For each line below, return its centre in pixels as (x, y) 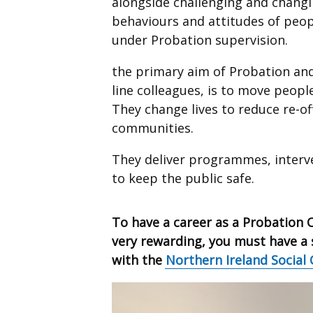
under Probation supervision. (202, 40)
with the (139, 260)
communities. (154, 128)
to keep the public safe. (187, 179)
